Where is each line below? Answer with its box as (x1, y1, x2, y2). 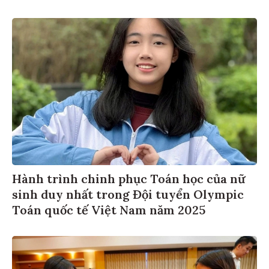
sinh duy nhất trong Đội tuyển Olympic (12, 186, 244, 202)
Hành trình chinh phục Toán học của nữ (12, 171, 245, 186)
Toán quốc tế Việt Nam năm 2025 (12, 202, 205, 217)
